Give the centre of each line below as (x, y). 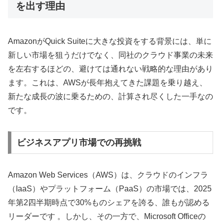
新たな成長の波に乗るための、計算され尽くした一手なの (110, 96)
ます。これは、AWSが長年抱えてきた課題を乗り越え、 (108, 82)
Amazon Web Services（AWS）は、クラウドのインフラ (108, 175)
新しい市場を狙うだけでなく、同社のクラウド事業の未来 (110, 55)
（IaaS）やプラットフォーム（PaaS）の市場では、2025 (110, 189)
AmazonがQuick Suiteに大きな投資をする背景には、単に (110, 41)
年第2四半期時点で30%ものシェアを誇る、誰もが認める (109, 203)
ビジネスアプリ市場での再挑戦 (79, 143)
